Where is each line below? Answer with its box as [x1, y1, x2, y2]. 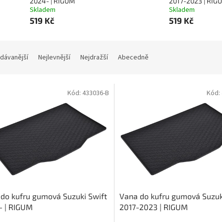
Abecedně [118, 53, 149, 63]
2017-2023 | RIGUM [119, 202, 188, 212]
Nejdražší [80, 53, 108, 63]
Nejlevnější [38, 53, 70, 63]
